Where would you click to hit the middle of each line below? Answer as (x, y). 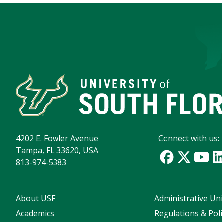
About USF (35, 198)
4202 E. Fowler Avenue (57, 139)
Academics (35, 213)
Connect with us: (189, 139)
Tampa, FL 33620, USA (57, 150)
